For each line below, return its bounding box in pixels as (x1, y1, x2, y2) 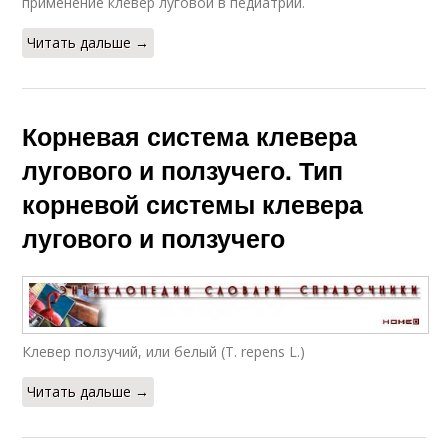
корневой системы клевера (22, 185, 364, 222)
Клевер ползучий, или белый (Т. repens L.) (22, 341, 306, 361)
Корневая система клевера (22, 117, 358, 154)
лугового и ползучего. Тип (22, 151, 344, 188)
